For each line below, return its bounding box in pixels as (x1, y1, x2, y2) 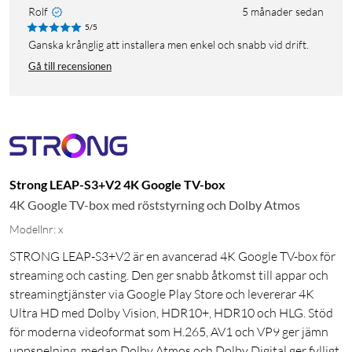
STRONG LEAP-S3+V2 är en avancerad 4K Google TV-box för (9, 248, 335, 265)
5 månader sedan (242, 5, 324, 19)
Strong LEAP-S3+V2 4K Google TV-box (9, 177, 225, 192)
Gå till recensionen (28, 60, 112, 73)
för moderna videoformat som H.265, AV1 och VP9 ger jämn (9, 324, 328, 340)
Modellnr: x (9, 222, 63, 236)
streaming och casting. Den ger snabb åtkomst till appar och (9, 267, 328, 284)
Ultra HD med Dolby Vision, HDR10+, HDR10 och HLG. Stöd (9, 305, 333, 321)
